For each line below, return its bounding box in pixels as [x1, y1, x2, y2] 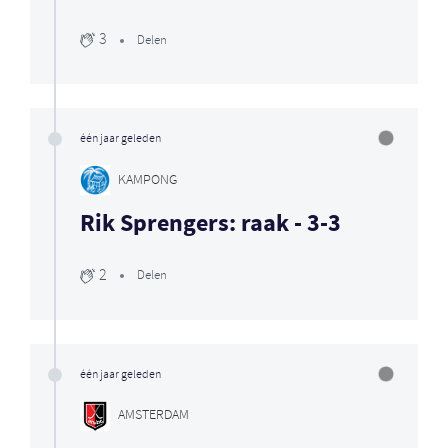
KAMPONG [118, 170, 177, 190]
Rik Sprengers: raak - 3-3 [80, 208, 341, 242]
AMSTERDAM [118, 406, 189, 426]
